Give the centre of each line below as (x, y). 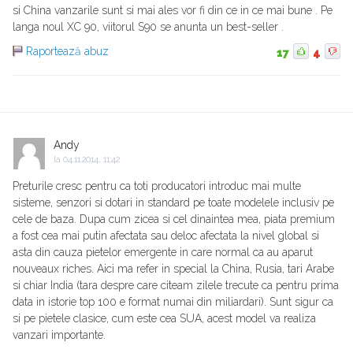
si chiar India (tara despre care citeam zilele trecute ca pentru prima (176, 286)
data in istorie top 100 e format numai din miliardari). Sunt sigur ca (173, 302)
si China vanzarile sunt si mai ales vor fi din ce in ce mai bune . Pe (173, 11)
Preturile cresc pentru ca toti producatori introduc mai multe (157, 186)
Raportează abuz (67, 52)
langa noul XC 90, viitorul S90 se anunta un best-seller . (148, 27)
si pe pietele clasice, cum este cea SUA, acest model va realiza (164, 319)
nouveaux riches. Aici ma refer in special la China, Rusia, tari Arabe (173, 269)
